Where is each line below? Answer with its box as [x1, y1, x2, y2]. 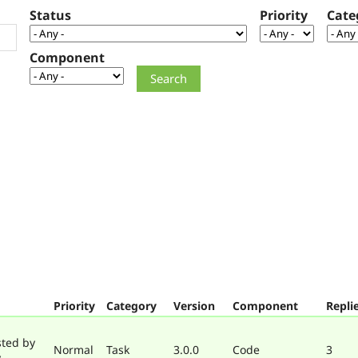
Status [30, 6, 71, 25]
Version [173, 297, 215, 313]
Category [106, 297, 157, 313]
